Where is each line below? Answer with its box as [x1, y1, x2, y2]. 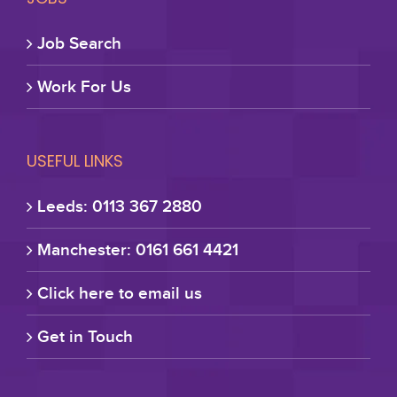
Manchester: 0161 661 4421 [37, 239, 238, 259]
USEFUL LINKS [27, 149, 123, 172]
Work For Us [37, 76, 131, 96]
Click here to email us [37, 283, 202, 302]
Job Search [37, 33, 121, 52]
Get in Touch [37, 326, 133, 346]
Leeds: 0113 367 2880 [37, 196, 202, 215]
